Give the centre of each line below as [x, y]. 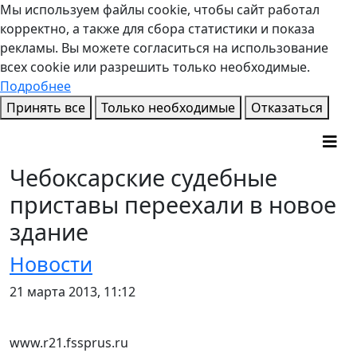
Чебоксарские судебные [143, 177]
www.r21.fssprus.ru [69, 343]
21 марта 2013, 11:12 [73, 292]
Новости [51, 264]
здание [49, 231]
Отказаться [287, 108]
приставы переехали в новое [173, 204]
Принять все [46, 108]
